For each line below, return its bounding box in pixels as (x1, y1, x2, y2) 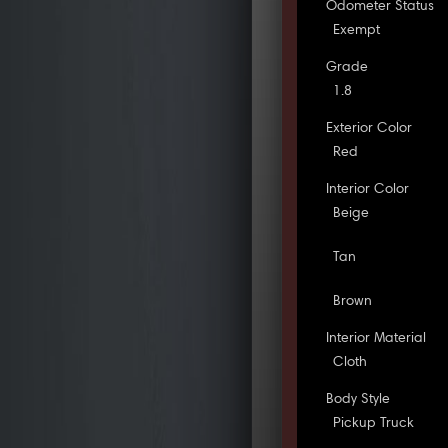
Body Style (326, 392, 391, 407)
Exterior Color (326, 121, 413, 136)
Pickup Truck (333, 416, 415, 431)
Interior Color (326, 182, 410, 197)
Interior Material (326, 331, 427, 346)
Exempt (333, 23, 381, 38)
